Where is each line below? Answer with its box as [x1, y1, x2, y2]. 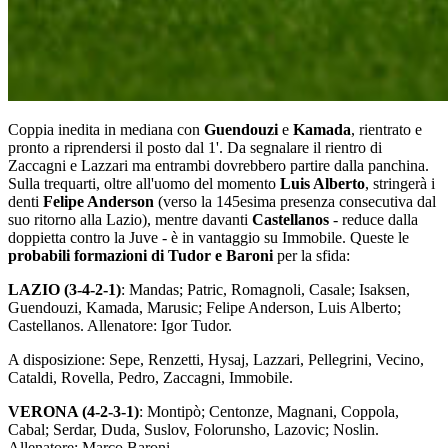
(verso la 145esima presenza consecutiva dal [158, 193, 436, 211]
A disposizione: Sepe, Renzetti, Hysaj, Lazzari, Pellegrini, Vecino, [8, 351, 424, 369]
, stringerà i [365, 175, 435, 193]
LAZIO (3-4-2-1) [8, 281, 121, 299]
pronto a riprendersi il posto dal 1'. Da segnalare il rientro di [8, 139, 382, 157]
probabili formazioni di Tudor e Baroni [8, 247, 273, 265]
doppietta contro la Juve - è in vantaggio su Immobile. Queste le [8, 229, 409, 247]
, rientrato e [351, 121, 422, 139]
